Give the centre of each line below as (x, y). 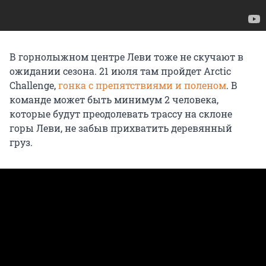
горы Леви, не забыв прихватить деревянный (121, 128)
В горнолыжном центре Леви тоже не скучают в (126, 56)
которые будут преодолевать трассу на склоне (121, 113)
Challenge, (34, 85)
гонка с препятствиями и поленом (142, 85)
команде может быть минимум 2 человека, (114, 99)
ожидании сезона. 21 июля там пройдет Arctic (120, 71)
